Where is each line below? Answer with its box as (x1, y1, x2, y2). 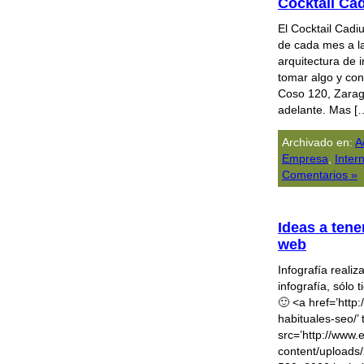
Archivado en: (282, 136, 355, 149)
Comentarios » (282, 168, 357, 181)
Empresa (282, 152, 328, 165)
